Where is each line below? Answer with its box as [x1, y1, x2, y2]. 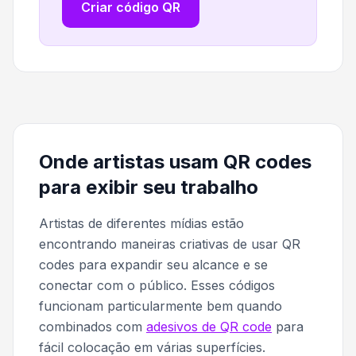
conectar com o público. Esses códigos [39, 277, 275, 294]
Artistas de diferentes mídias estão [39, 215, 244, 232]
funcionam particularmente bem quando [39, 298, 282, 315]
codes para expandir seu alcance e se [39, 257, 268, 273]
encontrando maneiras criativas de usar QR [39, 236, 300, 253]
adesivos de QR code [146, 319, 272, 335]
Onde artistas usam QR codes [39, 150, 311, 174]
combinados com [39, 319, 146, 335]
